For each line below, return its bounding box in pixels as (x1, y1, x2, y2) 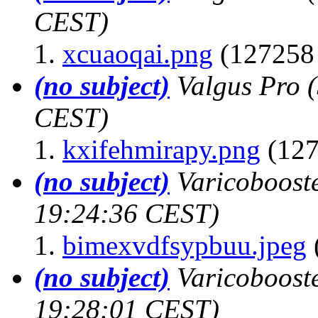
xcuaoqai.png (62, 38, 213, 69)
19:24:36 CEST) (34, 197, 219, 229)
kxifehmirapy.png (62, 133, 261, 165)
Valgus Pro (177, 70, 300, 101)
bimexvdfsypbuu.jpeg (62, 229, 307, 261)
